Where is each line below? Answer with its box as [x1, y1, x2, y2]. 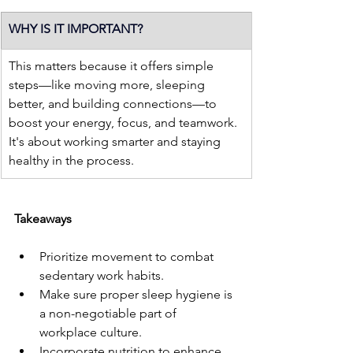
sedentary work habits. [39, 268, 164, 284]
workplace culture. [39, 325, 142, 340]
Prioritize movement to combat [39, 249, 217, 265]
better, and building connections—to [9, 96, 220, 112]
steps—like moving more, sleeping [9, 77, 208, 93]
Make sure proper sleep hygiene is [39, 287, 236, 303]
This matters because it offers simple [9, 58, 217, 74]
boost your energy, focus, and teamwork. [9, 115, 240, 131]
